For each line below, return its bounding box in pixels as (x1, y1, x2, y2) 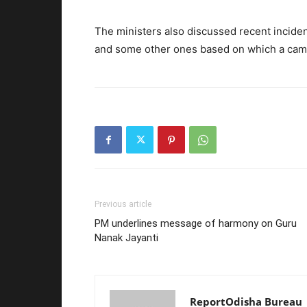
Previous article (95, 199, 151, 210)
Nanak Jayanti (95, 232, 158, 245)
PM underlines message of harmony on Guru (95, 217, 297, 230)
